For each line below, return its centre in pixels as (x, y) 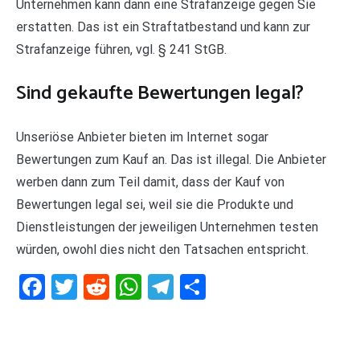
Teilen (238, 286)
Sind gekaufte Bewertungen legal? (160, 93)
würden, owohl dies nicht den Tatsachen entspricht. (162, 249)
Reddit (145, 286)
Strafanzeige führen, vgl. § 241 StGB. (121, 49)
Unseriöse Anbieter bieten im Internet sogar (142, 137)
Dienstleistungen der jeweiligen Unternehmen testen (167, 227)
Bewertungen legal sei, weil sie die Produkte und (155, 204)
